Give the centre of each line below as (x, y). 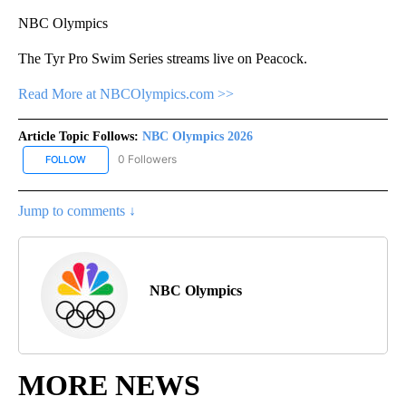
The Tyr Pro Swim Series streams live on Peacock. (163, 58)
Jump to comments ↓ (77, 211)
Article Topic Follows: (78, 136)
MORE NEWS (109, 386)
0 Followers (147, 159)
